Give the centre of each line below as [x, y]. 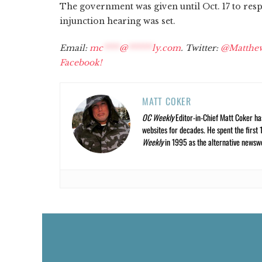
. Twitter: [201, 48]
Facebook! [81, 62]
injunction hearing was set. [118, 21]
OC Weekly [158, 117]
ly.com [166, 48]
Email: [75, 48]
